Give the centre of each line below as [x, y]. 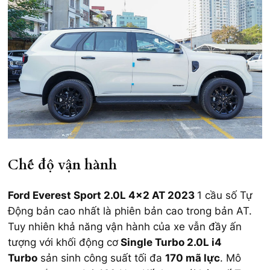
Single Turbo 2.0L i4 [170, 242]
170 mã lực [193, 258]
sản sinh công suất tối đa [101, 258]
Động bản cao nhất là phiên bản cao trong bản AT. [130, 211]
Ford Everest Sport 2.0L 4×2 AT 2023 [102, 195]
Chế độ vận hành [62, 165]
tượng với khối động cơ [63, 242]
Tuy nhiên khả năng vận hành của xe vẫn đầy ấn [125, 226]
